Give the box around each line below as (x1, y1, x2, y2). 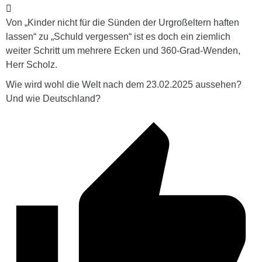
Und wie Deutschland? (6, 93, 101, 104)
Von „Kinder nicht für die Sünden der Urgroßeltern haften (6, 17, 239, 27)
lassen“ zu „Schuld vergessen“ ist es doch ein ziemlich (6, 31, 230, 42)
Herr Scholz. (6, 59, 57, 70)
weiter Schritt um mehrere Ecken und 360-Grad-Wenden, (6, 45, 240, 56)
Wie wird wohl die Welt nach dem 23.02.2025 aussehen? (6, 79, 242, 89)
